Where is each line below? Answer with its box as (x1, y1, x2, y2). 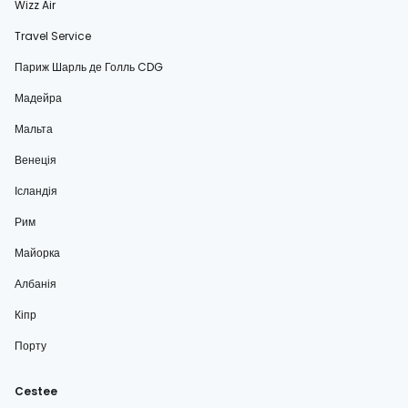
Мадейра (15, 90, 62, 106)
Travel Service (15, 28, 91, 44)
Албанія (15, 276, 56, 291)
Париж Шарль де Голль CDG (15, 59, 163, 75)
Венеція (15, 152, 56, 168)
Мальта (15, 121, 53, 137)
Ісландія (15, 183, 57, 199)
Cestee (15, 383, 57, 399)
